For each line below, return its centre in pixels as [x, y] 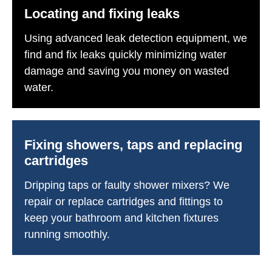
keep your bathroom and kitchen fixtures [121, 218]
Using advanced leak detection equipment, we [136, 38]
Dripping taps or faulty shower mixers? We [127, 185]
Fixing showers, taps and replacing [133, 144]
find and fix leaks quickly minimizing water [125, 54]
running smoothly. [67, 234]
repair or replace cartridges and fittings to [124, 201]
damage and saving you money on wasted [127, 71]
